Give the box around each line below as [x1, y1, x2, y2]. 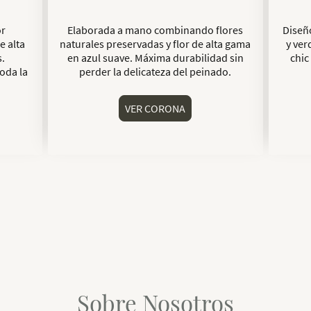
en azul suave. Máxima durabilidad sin [67, 51, 244, 65]
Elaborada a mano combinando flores [67, 23, 244, 37]
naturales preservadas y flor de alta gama [60, 37, 251, 51]
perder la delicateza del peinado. [79, 65, 232, 79]
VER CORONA [125, 101, 186, 116]
